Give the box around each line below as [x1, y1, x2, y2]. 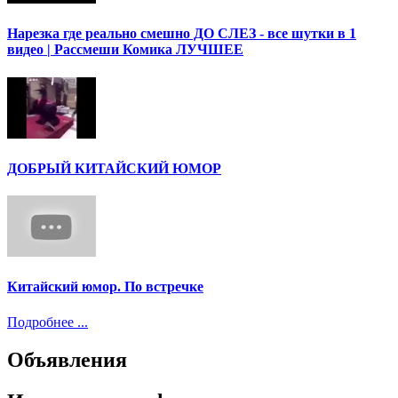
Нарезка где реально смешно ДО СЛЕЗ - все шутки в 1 [7, 26, 356, 42]
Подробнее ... [7, 314, 88, 330]
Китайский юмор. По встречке [7, 279, 203, 295]
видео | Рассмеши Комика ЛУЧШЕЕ [7, 42, 243, 58]
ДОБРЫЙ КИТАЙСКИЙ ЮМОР [7, 160, 221, 176]
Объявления [7, 347, 127, 371]
